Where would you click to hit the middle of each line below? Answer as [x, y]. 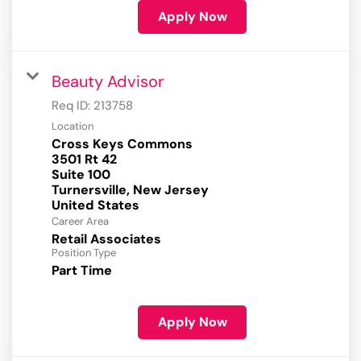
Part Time [82, 271]
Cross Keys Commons [122, 144]
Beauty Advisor [108, 82]
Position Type [84, 253]
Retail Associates [106, 239]
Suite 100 [81, 175]
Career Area [80, 222]
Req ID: [73, 106]
